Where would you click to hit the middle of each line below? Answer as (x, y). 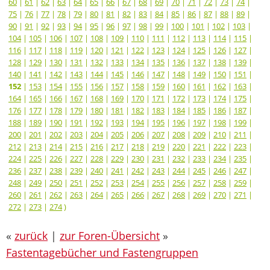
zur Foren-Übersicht (110, 235)
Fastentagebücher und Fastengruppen (102, 252)
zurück (31, 235)
